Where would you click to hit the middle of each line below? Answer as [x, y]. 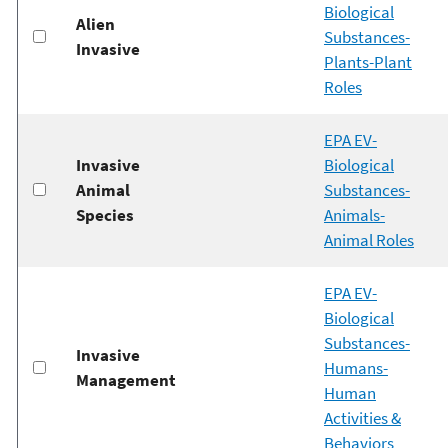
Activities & [362, 418]
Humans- [355, 368]
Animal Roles [368, 240]
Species [104, 215]
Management [125, 380]
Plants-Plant [367, 62]
